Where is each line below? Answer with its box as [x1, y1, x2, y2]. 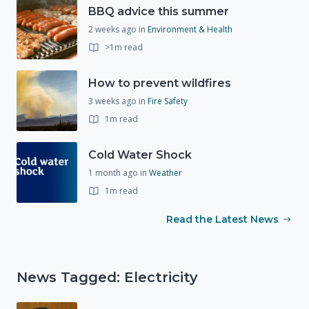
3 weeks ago [88, 94, 139, 107]
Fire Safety [148, 94, 188, 107]
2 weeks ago [88, 23, 139, 35]
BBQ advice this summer [88, 4, 229, 18]
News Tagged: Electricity [17, 269, 198, 286]
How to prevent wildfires [88, 76, 231, 90]
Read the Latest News [166, 213, 279, 226]
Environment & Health [148, 23, 232, 35]
